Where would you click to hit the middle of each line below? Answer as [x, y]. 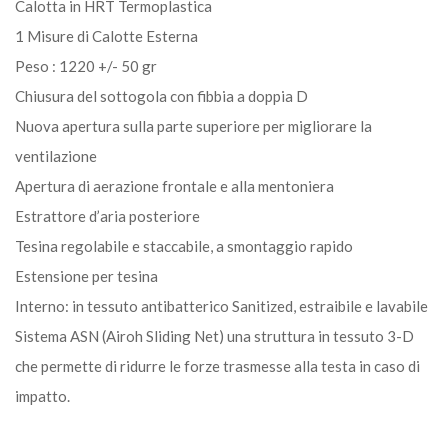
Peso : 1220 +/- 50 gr [86, 65]
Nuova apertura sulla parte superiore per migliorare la [193, 125]
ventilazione [56, 155]
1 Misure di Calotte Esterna [106, 35]
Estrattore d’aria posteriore [107, 215]
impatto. [42, 395]
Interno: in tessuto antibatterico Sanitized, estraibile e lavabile [221, 305]
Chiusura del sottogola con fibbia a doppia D [161, 95]
